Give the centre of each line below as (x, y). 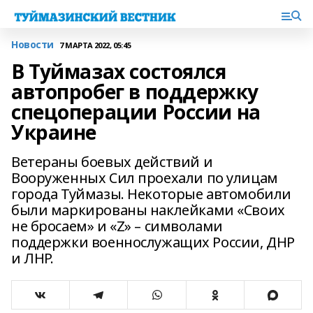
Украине (54, 132)
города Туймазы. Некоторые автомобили (151, 194)
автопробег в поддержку (135, 92)
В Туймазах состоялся (119, 71)
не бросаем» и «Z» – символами (117, 226)
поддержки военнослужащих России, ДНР (153, 242)
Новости (33, 44)
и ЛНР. (32, 258)
